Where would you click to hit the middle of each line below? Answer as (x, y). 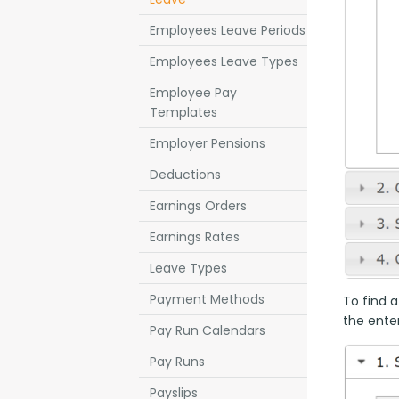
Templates (183, 112)
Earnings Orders (198, 206)
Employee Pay (193, 93)
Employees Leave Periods (228, 30)
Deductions (185, 175)
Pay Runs (177, 362)
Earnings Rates (195, 237)
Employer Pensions (208, 143)
